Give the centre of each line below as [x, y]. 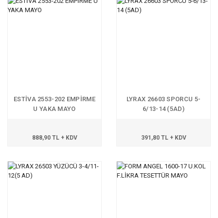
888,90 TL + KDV [54, 138]
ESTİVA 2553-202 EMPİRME [54, 99]
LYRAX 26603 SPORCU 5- [163, 99]
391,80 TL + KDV [163, 138]
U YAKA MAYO [54, 109]
